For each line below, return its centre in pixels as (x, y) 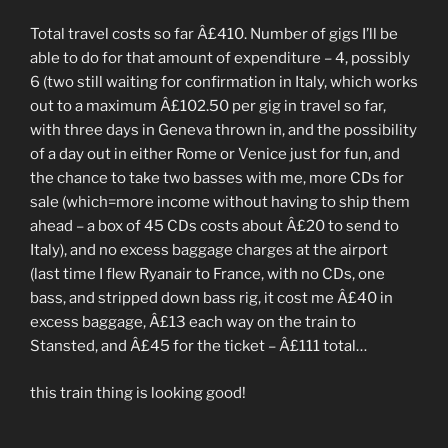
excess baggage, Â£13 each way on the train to (193, 322)
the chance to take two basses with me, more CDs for (217, 178)
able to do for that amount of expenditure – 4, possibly (220, 58)
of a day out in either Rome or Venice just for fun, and (215, 154)
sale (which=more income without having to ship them (220, 202)
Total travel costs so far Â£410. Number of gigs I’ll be (214, 34)
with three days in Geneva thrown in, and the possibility (223, 130)
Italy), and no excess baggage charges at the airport (209, 250)
